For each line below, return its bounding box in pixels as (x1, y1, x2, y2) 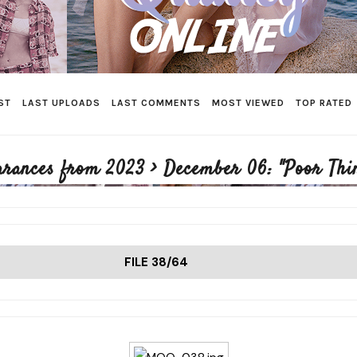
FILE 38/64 (124, 254, 188, 270)
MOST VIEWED (212, 96, 284, 108)
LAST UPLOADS (22, 96, 100, 108)
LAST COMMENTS (112, 96, 201, 108)
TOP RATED (296, 96, 352, 108)
